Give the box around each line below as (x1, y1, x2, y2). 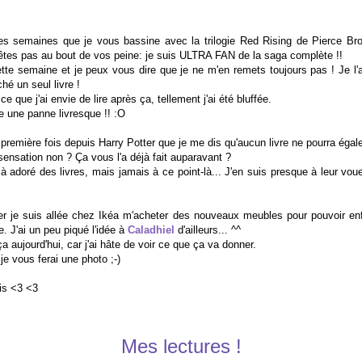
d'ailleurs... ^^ (175, 223, 241, 236)
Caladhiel (128, 223, 175, 236)
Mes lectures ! (120, 335, 242, 357)
